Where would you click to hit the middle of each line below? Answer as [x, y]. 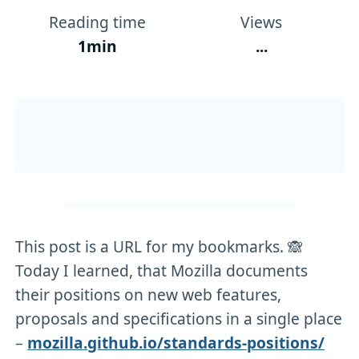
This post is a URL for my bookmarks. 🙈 [159, 246]
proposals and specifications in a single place [179, 318]
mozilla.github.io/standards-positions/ [176, 342]
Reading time [98, 22]
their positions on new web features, [149, 294]
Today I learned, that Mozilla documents [162, 270]
